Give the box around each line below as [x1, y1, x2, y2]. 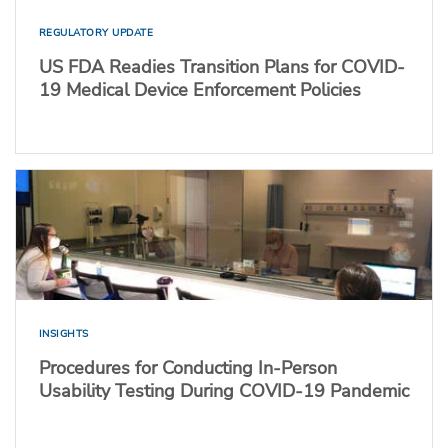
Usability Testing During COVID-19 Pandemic [38, 379, 409, 404]
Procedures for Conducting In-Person [38, 356, 337, 381]
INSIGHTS [38, 327, 89, 342]
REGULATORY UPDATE [38, 26, 153, 41]
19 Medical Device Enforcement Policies [38, 78, 361, 103]
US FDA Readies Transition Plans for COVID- [38, 55, 405, 80]
